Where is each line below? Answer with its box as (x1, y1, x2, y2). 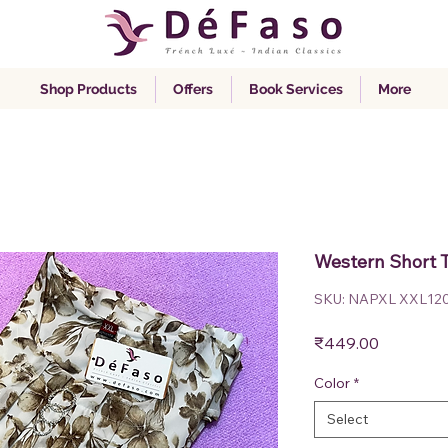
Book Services (248, 81, 343, 97)
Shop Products (40, 81, 138, 97)
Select (327, 410, 368, 429)
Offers (173, 81, 214, 97)
